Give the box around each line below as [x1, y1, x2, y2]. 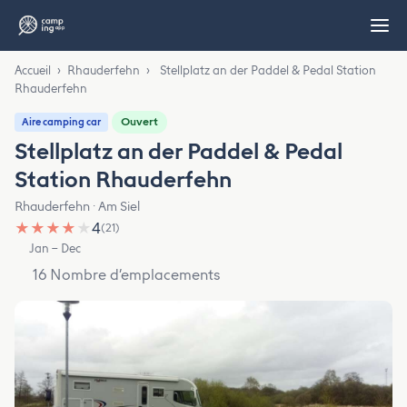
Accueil [15, 64, 51, 77]
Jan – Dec [29, 242, 82, 255]
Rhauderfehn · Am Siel [15, 199, 140, 214]
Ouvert [121, 115, 158, 128]
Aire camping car [22, 116, 101, 128]
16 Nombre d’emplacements [33, 265, 220, 283]
